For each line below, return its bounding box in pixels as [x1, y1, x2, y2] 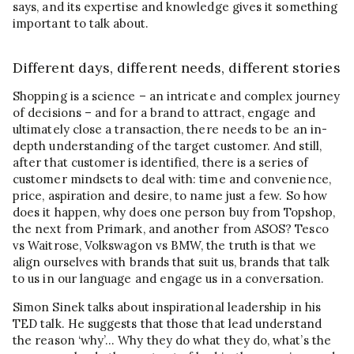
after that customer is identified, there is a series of [13, 155, 308, 171]
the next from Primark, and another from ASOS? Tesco [13, 221, 329, 237]
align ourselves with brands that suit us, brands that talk [13, 254, 330, 270]
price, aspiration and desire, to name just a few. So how [13, 188, 328, 204]
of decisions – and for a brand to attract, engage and [13, 105, 315, 121]
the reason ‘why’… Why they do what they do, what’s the [13, 333, 331, 348]
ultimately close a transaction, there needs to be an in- [13, 122, 328, 137]
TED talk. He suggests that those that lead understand [13, 316, 322, 332]
